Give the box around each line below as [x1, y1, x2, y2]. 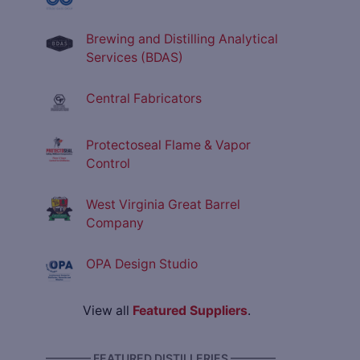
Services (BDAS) [86, 50, 183, 66]
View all [83, 303, 133, 319]
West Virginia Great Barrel [86, 197, 240, 213]
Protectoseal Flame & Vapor [86, 137, 251, 153]
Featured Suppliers [133, 303, 247, 319]
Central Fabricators [86, 91, 202, 107]
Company [86, 215, 144, 231]
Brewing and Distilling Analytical [86, 31, 278, 47]
